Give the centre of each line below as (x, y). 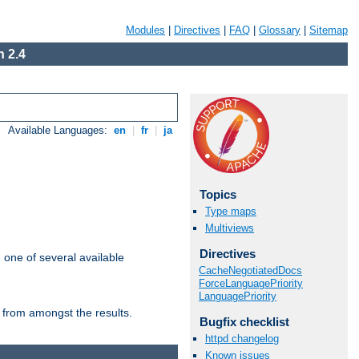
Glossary (280, 30)
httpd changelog (242, 339)
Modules (145, 30)
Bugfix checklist (244, 321)
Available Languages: (60, 131)
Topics (218, 194)
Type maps (231, 212)
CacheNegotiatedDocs (250, 270)
